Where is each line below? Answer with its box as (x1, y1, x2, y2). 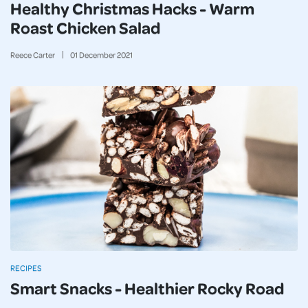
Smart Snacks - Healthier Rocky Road (10, 277, 285, 298)
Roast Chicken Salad (10, 16, 161, 38)
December (78, 49, 115, 60)
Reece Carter (10, 49, 55, 60)
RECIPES (10, 263, 41, 273)
